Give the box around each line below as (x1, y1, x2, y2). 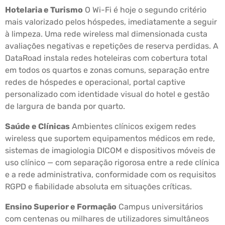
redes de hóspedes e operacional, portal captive (5, 77, 185, 87)
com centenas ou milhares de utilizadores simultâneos (5, 214, 209, 224)
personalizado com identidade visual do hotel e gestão (5, 89, 209, 99)
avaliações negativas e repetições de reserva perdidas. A (5, 41, 218, 51)
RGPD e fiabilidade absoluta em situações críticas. (5, 182, 192, 192)
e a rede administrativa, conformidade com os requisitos (5, 170, 216, 180)
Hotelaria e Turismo (5, 5, 83, 15)
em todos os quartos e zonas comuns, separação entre (5, 65, 209, 75)
